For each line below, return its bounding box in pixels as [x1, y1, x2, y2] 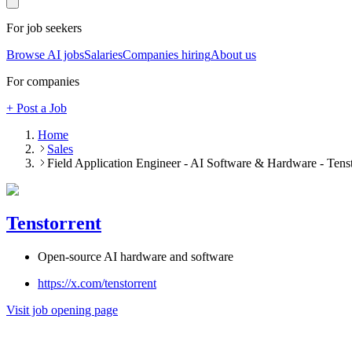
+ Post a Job [6, 101, 67, 115]
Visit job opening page [6, 302, 118, 317]
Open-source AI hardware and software [38, 249, 233, 263]
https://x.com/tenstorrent [38, 276, 156, 290]
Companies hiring [123, 48, 211, 62]
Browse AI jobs [6, 48, 84, 62]
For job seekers [6, 21, 82, 35]
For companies [6, 75, 79, 89]
